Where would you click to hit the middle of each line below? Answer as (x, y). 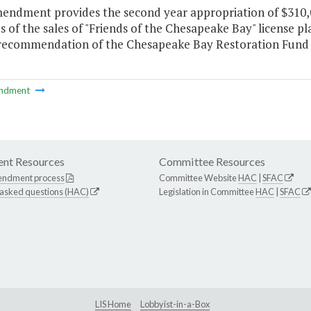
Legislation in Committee (207, 192)
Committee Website (199, 178)
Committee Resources (212, 162)
